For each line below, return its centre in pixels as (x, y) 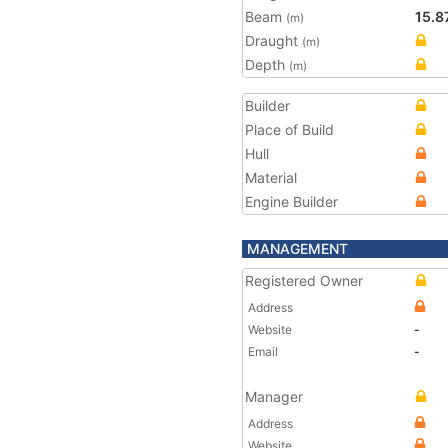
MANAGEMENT (297, 248)
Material (271, 177)
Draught (273, 40)
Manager (274, 396)
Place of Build (289, 129)
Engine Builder (291, 201)
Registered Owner (304, 280)
